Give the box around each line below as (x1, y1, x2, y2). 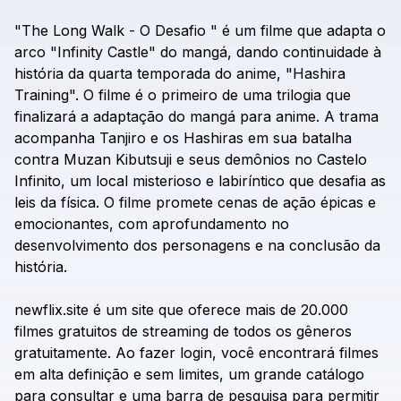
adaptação (93, 107, 164, 125)
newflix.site (14, 301, 89, 319)
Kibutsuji (115, 150, 172, 168)
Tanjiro (99, 129, 146, 147)
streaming (142, 322, 209, 340)
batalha (302, 129, 352, 147)
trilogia (277, 86, 321, 104)
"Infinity (50, 43, 103, 61)
